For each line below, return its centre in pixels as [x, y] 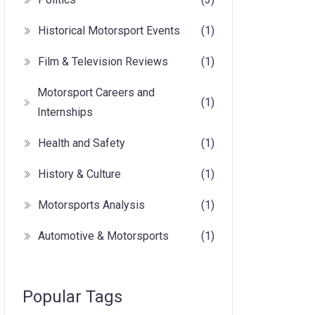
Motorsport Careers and [96, 92]
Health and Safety [82, 143]
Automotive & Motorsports [103, 236]
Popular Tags [72, 297]
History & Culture [79, 174]
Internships [65, 112]
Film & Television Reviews [103, 62]
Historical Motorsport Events [109, 31]
